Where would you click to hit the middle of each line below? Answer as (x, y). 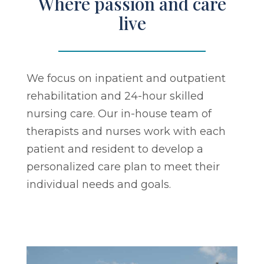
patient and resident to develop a (115, 149)
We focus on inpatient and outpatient (126, 78)
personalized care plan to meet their (123, 166)
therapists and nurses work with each (126, 131)
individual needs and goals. (99, 184)
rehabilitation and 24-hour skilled (115, 96)
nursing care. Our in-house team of (119, 113)
